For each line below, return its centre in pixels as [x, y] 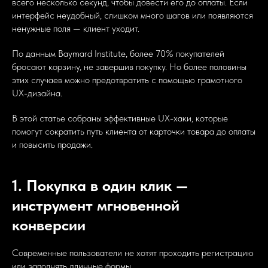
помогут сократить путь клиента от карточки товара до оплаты [134, 132]
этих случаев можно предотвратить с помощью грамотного [127, 80]
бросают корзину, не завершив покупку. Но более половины [129, 67]
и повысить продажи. [52, 145]
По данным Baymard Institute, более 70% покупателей [118, 54]
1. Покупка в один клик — [100, 185]
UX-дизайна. [37, 93]
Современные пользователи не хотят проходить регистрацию [133, 253]
